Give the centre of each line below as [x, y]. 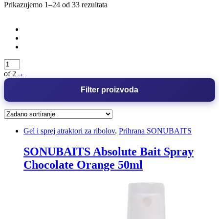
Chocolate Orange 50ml [83, 164]
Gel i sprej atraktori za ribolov [69, 131]
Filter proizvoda [109, 89]
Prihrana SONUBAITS [155, 131]
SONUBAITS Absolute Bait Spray [109, 151]
